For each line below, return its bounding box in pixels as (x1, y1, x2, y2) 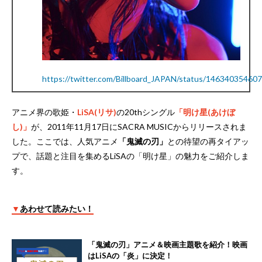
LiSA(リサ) (77, 107, 116, 118)
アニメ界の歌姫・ (12, 107, 77, 118)
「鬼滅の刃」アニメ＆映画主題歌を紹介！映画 (88, 240, 247, 250)
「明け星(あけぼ (175, 107, 235, 118)
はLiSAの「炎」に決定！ (88, 251, 173, 261)
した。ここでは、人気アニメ (12, 136, 118, 147)
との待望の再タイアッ (167, 136, 249, 147)
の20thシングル (116, 107, 175, 118)
